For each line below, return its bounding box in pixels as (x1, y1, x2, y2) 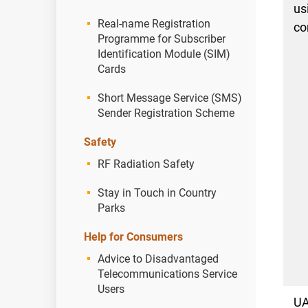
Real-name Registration (98, 17, 210, 30)
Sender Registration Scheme (98, 107, 234, 120)
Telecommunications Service (98, 267, 237, 280)
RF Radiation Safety (98, 157, 195, 170)
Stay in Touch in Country (98, 186, 217, 199)
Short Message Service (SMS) (98, 91, 242, 104)
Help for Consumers (84, 230, 183, 243)
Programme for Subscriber (98, 32, 225, 45)
